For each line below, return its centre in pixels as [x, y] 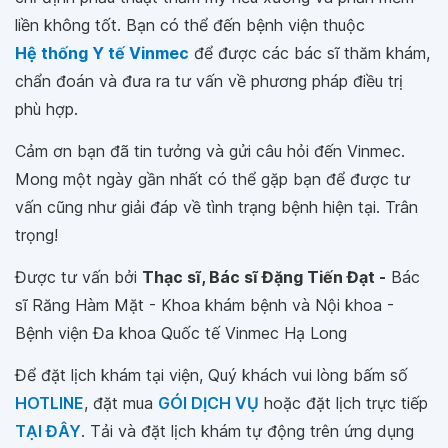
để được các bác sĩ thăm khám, [309, 53]
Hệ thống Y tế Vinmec [102, 53]
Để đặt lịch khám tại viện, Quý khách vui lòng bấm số [211, 375]
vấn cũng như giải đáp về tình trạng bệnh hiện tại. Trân [216, 207]
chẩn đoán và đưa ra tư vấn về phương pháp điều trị [209, 81]
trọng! [36, 235]
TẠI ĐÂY [48, 431]
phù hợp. [46, 109]
